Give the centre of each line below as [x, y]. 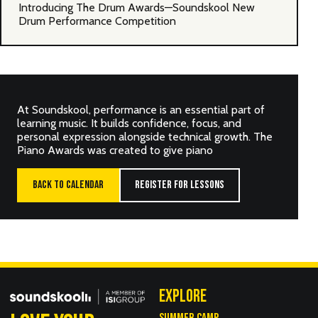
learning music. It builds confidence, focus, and [129, 123]
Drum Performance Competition [97, 21]
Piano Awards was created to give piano [115, 150]
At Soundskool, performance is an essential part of [141, 109]
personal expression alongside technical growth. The [145, 136]
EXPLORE [183, 296]
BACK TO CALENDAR [68, 185]
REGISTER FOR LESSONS [180, 185]
